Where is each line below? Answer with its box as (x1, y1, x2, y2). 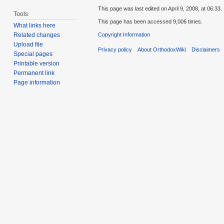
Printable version (13, 60, 60, 67)
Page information (13, 79, 60, 86)
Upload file (13, 41, 43, 48)
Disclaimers (191, 46, 220, 53)
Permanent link (13, 69, 55, 77)
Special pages (13, 50, 53, 58)
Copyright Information (98, 31, 150, 38)
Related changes (13, 31, 60, 39)
